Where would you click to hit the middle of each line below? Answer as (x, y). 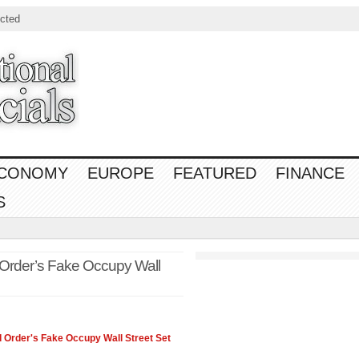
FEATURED (215, 173)
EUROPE (121, 173)
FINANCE (310, 173)
